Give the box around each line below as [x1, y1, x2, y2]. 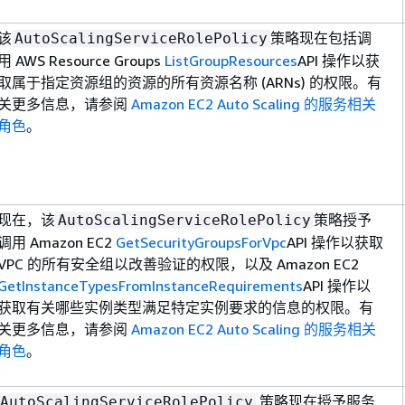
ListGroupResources [165, 51, 297, 70]
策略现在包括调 [270, 28, 372, 47]
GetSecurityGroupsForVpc [116, 232, 287, 251]
